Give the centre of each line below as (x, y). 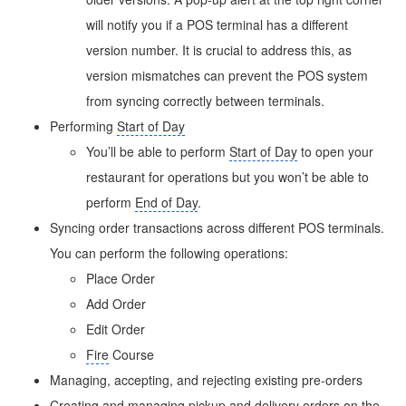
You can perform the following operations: (169, 252)
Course (131, 354)
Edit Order (116, 329)
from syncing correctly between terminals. (205, 100)
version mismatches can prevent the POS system (227, 75)
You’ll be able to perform (158, 151)
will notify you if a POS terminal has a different (217, 24)
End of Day (166, 202)
